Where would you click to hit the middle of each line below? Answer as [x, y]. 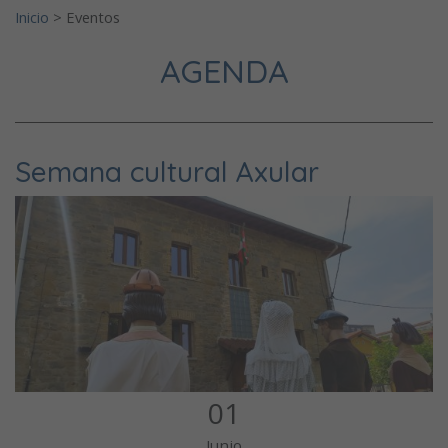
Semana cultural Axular [167, 171]
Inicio [32, 16]
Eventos [93, 16]
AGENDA [224, 70]
